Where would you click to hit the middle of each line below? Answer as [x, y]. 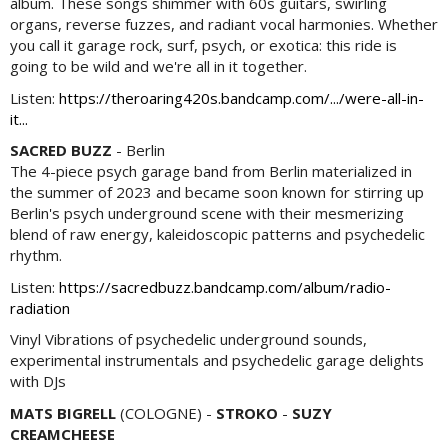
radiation [40, 307]
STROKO [247, 412]
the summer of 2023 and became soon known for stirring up [217, 192]
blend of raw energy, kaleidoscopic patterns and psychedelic [217, 234]
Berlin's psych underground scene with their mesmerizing [207, 213]
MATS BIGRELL [63, 412]
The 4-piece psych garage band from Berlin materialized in [211, 171]
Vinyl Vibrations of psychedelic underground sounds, [188, 339]
